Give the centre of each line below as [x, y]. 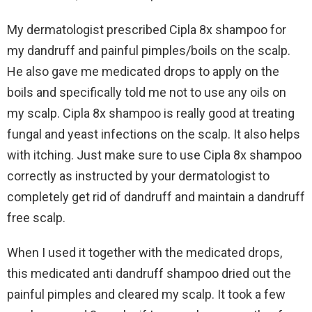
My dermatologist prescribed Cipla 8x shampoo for [147, 29]
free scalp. [36, 217]
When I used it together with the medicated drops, [145, 252]
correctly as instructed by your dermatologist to [138, 175]
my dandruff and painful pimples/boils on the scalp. [149, 50]
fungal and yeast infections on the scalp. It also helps [154, 134]
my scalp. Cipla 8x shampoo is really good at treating [151, 113]
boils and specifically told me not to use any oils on [147, 92]
